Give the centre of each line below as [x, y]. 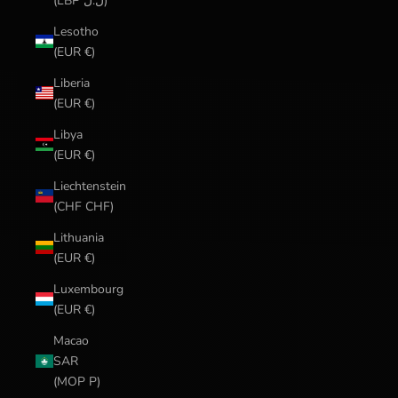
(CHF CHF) [84, 206]
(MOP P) [77, 381]
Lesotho [76, 31]
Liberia [72, 83]
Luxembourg [88, 289]
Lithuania [79, 237]
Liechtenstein [90, 186]
